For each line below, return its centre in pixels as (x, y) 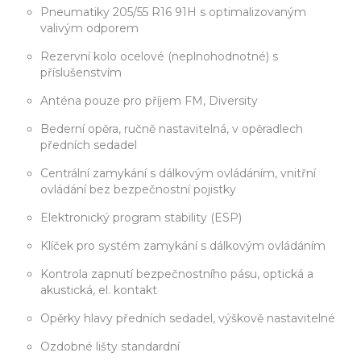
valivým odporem (89, 29)
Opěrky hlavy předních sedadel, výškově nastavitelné (188, 319)
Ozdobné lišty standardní (110, 347)
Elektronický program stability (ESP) (141, 218)
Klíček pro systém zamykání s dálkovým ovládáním (183, 246)
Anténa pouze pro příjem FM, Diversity (149, 101)
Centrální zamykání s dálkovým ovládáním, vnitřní (178, 174)
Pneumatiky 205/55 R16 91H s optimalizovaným (173, 12)
